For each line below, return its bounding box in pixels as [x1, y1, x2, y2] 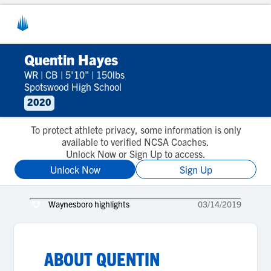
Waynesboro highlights [48, 198, 129, 209]
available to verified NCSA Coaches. [62, 135, 209, 148]
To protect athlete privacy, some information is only [30, 123, 241, 135]
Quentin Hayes [24, 50, 118, 68]
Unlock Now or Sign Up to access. [65, 148, 206, 160]
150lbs [96, 68, 125, 80]
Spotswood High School [24, 80, 122, 93]
